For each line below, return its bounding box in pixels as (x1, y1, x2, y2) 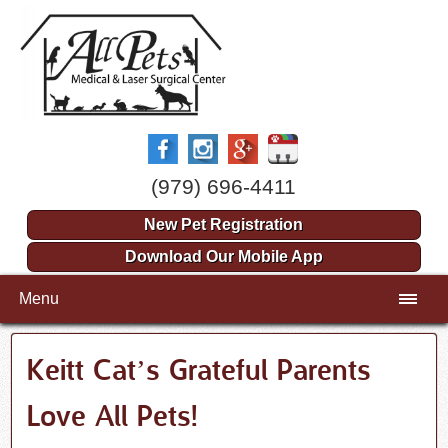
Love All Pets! (27, 400, 199, 437)
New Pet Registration (144, 216, 304, 234)
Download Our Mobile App (124, 248, 323, 266)
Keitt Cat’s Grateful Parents (27, 354, 372, 391)
